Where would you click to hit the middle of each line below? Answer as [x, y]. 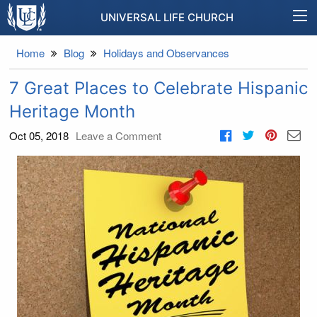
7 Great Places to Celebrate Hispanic [158, 88]
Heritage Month [72, 111]
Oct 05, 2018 [39, 136]
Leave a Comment [119, 136]
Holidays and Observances [166, 53]
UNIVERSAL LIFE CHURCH [167, 17]
